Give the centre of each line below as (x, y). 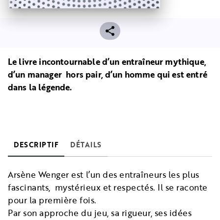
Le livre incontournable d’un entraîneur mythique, (107, 62)
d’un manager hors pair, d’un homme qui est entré (108, 75)
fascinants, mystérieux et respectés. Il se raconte (108, 188)
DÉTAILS (86, 145)
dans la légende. (40, 87)
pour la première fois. (54, 200)
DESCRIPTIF (36, 145)
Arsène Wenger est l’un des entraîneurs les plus (104, 175)
